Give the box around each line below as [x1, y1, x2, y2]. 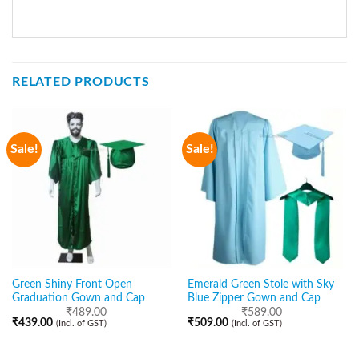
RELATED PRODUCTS [12, 75, 150, 89]
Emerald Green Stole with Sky [187, 279, 334, 291]
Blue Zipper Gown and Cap [187, 292, 321, 305]
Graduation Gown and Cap [11, 292, 145, 305]
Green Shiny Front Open [11, 279, 132, 291]
